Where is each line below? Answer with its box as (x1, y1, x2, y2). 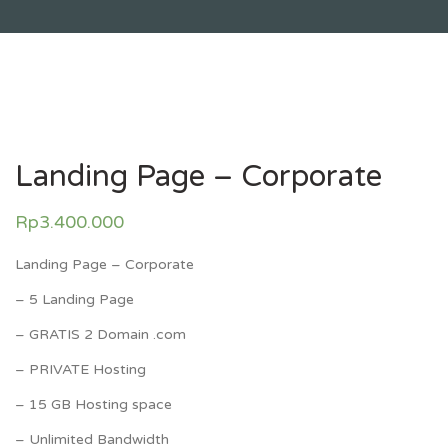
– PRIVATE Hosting (15, 360, 146, 378)
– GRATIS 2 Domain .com (15, 325, 186, 343)
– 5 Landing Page (15, 290, 134, 308)
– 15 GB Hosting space (15, 395, 172, 413)
